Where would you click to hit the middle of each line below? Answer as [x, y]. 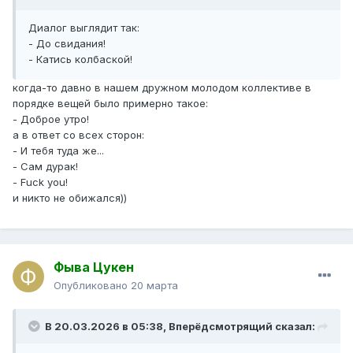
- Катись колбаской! [80, 59]
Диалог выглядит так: [85, 27]
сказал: [294, 327]
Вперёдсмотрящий [221, 327]
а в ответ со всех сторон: [78, 134]
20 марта [154, 286]
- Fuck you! [40, 182]
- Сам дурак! [45, 166]
